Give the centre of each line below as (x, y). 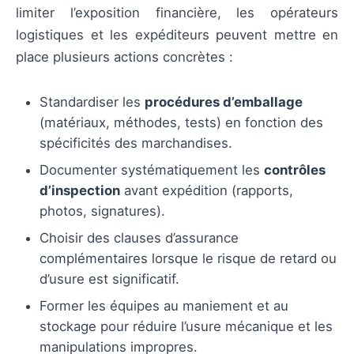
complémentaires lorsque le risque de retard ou (188, 259)
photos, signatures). (102, 211)
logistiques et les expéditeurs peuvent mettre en (177, 35)
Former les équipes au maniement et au (164, 306)
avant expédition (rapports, (207, 191)
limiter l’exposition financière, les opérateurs (177, 13)
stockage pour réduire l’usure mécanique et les (186, 327)
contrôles (295, 170)
